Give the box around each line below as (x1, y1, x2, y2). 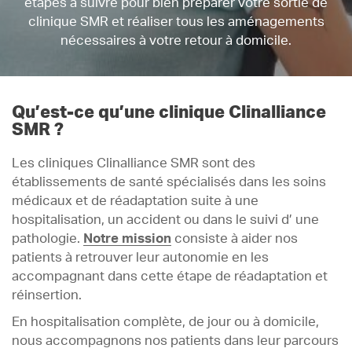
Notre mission (83, 233, 171, 246)
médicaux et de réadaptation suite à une (12, 195, 258, 208)
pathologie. (12, 233, 83, 246)
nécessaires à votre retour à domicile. (60, 35, 291, 48)
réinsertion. (12, 289, 82, 302)
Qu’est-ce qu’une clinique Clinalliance (12, 104, 326, 122)
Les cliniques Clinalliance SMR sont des (12, 157, 255, 170)
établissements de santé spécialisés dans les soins (12, 176, 326, 189)
